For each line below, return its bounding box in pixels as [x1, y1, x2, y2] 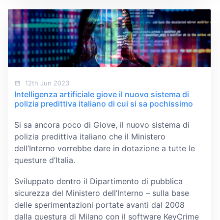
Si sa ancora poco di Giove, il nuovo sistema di [14, 119, 190, 130]
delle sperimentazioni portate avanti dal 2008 [14, 200, 185, 210]
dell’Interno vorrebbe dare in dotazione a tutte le [14, 143, 195, 153]
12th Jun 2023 [23, 79, 69, 87]
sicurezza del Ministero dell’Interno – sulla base [14, 188, 189, 198]
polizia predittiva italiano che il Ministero [14, 131, 165, 141]
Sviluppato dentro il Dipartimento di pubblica [14, 176, 183, 187]
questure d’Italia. [14, 155, 75, 165]
